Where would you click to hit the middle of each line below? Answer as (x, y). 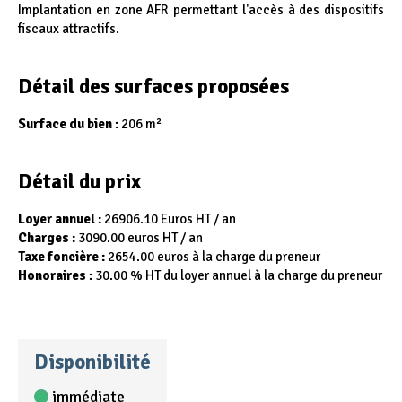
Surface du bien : (70, 124)
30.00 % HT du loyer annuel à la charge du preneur (239, 276)
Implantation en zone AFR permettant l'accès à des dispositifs (201, 10)
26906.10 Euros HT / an (170, 219)
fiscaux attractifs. (69, 29)
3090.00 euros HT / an (139, 238)
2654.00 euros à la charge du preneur (214, 257)
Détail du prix (79, 182)
